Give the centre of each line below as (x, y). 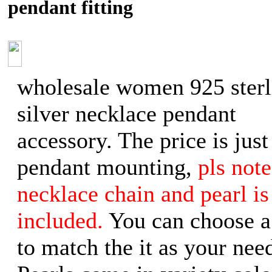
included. (60, 220)
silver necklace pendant (127, 114)
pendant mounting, (107, 167)
